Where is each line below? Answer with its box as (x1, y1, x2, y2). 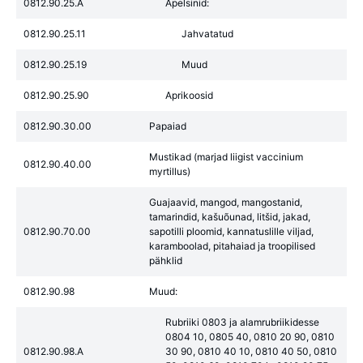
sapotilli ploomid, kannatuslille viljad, (149, 225, 314, 237)
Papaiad (149, 120, 186, 132)
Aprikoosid (165, 89, 213, 101)
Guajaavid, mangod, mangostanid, (149, 196, 302, 208)
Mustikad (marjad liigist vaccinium (149, 151, 303, 163)
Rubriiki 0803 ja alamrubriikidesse (165, 316, 319, 328)
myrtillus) (149, 165, 190, 177)
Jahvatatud (181, 28, 233, 40)
